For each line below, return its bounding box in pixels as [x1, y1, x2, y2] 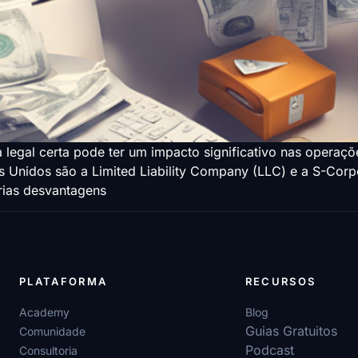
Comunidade [19, 324, 86, 339]
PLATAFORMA [19, 275, 108, 288]
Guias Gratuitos [245, 323, 337, 340]
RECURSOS [245, 275, 316, 288]
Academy [19, 305, 70, 320]
